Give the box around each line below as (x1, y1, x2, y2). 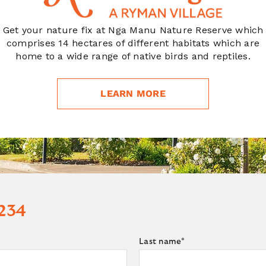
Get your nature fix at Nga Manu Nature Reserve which (2, 24, 264, 36)
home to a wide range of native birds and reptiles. (15, 50, 251, 62)
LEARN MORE (100, 87, 166, 99)
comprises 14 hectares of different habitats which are (6, 37, 260, 49)
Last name (139, 237, 182, 246)
